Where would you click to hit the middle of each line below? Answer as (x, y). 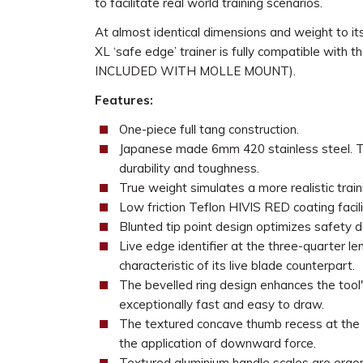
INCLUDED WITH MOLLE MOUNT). (195, 71)
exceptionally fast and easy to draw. (221, 304)
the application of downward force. (217, 343)
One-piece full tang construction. (209, 129)
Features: (124, 100)
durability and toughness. (189, 168)
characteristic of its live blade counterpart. (237, 265)
